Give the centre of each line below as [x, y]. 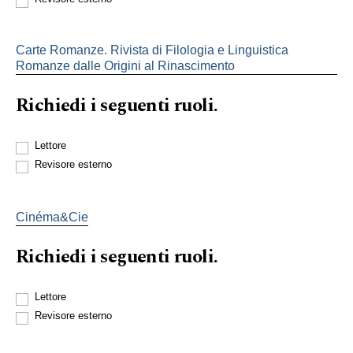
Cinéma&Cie [52, 217]
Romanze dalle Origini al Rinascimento [125, 65]
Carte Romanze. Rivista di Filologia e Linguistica [152, 50]
